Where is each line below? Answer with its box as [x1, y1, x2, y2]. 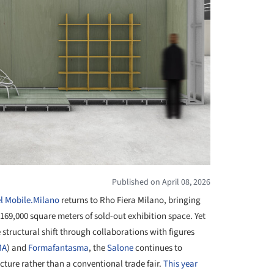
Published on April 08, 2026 [112, 176, 210, 189]
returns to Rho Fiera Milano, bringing [59, 194, 201, 207]
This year [163, 257, 198, 271]
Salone [107, 242, 133, 255]
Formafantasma [28, 242, 89, 255]
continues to [133, 242, 182, 255]
